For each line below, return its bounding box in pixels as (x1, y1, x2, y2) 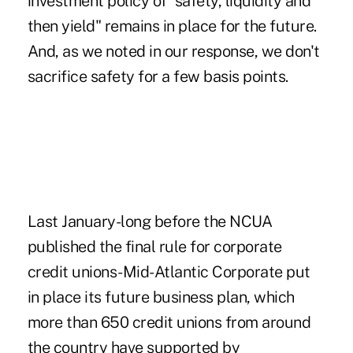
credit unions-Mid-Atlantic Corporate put (27, 262, 310, 281)
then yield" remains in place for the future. (27, 16, 317, 35)
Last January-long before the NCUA (27, 211, 273, 231)
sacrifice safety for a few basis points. (27, 66, 288, 86)
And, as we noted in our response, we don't (27, 41, 320, 61)
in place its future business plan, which (27, 287, 295, 307)
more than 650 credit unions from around (27, 312, 311, 332)
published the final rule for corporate (27, 236, 282, 256)
